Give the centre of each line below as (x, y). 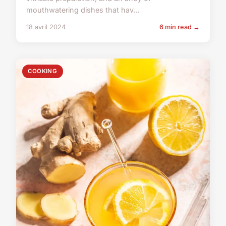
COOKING (43, 71)
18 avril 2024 (46, 27)
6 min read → (180, 27)
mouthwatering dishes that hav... (83, 10)
